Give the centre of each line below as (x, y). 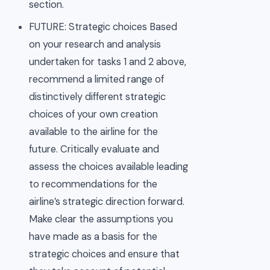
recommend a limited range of (97, 80)
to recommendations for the (93, 184)
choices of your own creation (94, 115)
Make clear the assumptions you (101, 219)
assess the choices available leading (109, 167)
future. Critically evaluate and (94, 149)
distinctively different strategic (98, 97)
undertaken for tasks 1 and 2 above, (108, 62)
